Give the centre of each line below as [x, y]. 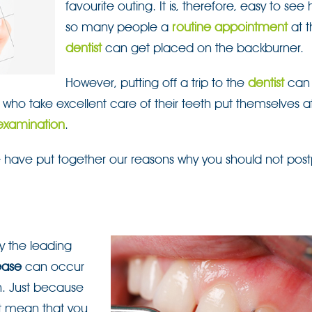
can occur [53, 266]
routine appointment [230, 27]
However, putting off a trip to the [157, 83]
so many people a [119, 27]
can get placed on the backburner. [203, 48]
